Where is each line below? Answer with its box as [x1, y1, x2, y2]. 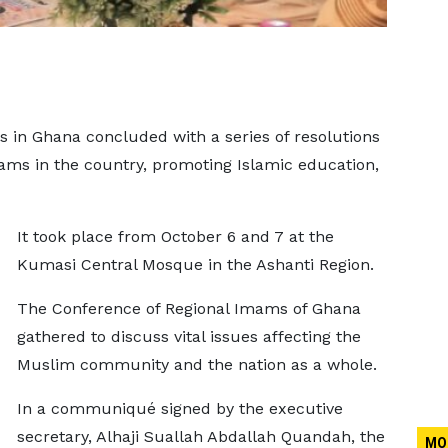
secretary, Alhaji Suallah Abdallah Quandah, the [16, 427, 385, 446]
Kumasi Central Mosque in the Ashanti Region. [16, 255, 374, 274]
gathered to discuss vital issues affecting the [16, 327, 361, 346]
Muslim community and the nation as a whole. [16, 355, 377, 374]
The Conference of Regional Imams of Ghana [16, 299, 361, 318]
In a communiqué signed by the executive [16, 399, 343, 418]
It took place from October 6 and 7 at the [16, 227, 334, 246]
